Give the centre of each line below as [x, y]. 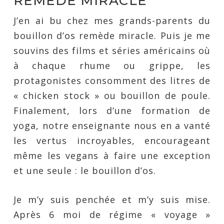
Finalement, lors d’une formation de [112, 110]
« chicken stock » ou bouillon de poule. [112, 95]
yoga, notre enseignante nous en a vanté [112, 125]
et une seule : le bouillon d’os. [84, 170]
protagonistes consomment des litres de [112, 80]
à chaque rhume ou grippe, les [112, 65]
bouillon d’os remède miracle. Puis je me [112, 35]
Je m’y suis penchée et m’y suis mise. [112, 199]
